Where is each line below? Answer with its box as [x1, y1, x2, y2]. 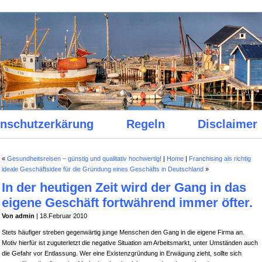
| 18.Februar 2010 [35, 212, 87, 219]
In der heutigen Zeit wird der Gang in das [2, 180, 246, 195]
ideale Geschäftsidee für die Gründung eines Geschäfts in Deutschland [2, 166, 204, 173]
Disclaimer [197, 118, 257, 130]
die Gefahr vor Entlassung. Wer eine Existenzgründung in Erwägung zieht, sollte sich [2, 250, 242, 257]
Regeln [126, 118, 165, 130]
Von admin [2, 212, 35, 219]
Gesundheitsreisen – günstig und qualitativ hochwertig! [7, 155, 161, 162]
